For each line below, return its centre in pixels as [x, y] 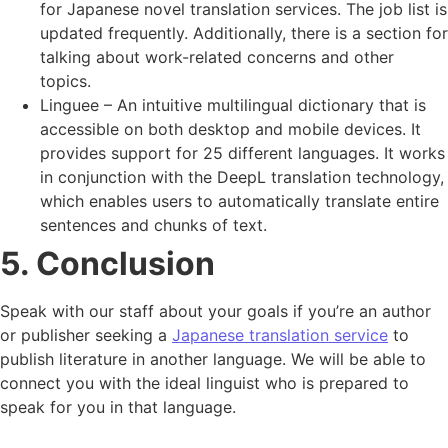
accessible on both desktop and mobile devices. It [230, 129]
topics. [65, 81]
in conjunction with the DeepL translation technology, [242, 177]
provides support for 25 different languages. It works [242, 153]
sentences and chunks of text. [158, 225]
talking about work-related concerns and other [217, 57]
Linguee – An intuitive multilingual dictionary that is [233, 105]
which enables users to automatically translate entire [239, 201]
